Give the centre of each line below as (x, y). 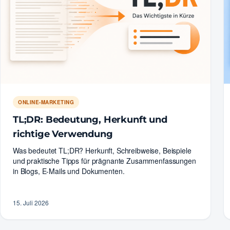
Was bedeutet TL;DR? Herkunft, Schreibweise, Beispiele (102, 150)
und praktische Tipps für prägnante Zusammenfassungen (104, 160)
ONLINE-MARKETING (46, 102)
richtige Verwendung (63, 134)
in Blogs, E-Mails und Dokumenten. (69, 171)
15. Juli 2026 (31, 202)
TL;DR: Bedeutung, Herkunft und (90, 119)
